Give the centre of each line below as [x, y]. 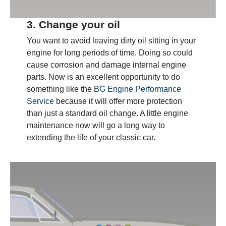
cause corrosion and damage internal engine [106, 65]
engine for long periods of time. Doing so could [109, 52]
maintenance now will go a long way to [96, 125]
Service [40, 101]
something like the [60, 89]
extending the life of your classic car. [91, 137]
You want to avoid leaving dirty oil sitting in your [111, 40]
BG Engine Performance [137, 89]
